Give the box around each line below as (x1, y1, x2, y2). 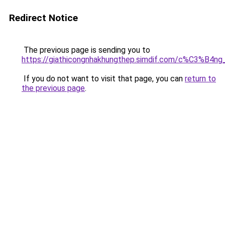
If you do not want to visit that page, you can (22, 74, 185, 83)
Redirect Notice (9, 12, 78, 24)
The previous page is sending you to (22, 45, 150, 55)
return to (185, 74, 216, 83)
